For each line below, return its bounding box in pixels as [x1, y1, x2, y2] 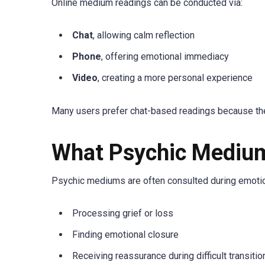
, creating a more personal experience [98, 72, 253, 84]
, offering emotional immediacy [101, 51, 229, 63]
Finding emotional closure [72, 228, 179, 240]
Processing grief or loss [72, 207, 173, 219]
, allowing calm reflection [93, 30, 195, 41]
